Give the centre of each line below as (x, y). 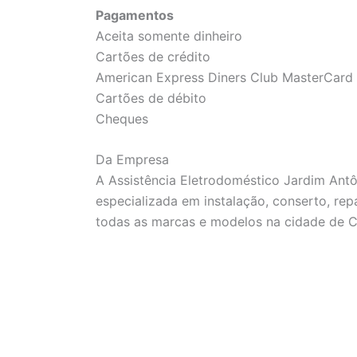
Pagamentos (135, 15)
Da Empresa (132, 160)
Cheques (122, 118)
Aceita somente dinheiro (169, 35)
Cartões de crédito (153, 56)
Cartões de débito (151, 98)
